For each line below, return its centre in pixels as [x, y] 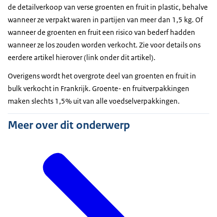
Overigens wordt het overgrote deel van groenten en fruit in [102, 76]
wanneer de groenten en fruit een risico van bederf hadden [101, 32]
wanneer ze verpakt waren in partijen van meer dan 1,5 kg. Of [105, 20]
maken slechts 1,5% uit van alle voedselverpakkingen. [94, 101]
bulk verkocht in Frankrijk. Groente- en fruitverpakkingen [99, 88]
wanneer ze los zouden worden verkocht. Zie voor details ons [104, 45]
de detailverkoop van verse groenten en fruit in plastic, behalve [108, 7]
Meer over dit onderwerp [69, 125]
